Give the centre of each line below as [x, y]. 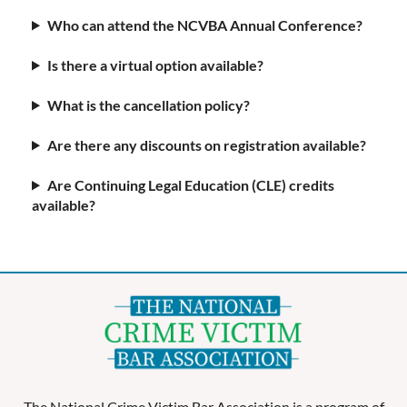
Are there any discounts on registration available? [206, 144]
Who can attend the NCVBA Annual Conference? [204, 25]
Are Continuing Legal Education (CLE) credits [190, 184]
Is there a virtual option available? [155, 65]
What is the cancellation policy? [148, 104]
